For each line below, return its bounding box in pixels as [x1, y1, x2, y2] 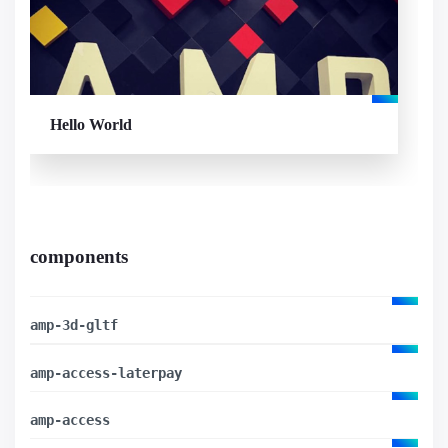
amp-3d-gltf [30, 316, 118, 333]
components [30, 245, 128, 267]
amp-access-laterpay [30, 364, 182, 381]
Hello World [50, 115, 132, 133]
